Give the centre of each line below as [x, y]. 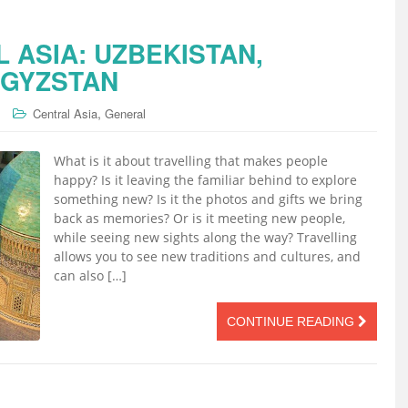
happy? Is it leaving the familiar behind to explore [205, 180]
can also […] [90, 276]
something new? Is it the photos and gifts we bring [208, 199]
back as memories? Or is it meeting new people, [199, 219]
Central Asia [65, 114]
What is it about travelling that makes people [191, 161]
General [125, 114]
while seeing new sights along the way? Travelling [205, 238]
